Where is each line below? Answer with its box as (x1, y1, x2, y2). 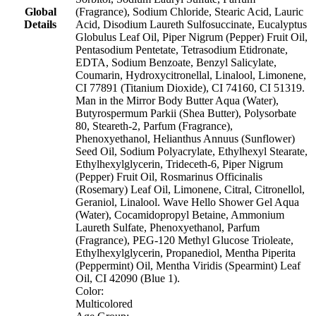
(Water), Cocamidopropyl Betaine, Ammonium (75, 208, 284, 221)
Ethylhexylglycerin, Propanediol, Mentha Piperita (75, 246, 296, 259)
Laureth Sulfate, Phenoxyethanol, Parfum (75, 221, 260, 233)
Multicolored (75, 297, 133, 310)
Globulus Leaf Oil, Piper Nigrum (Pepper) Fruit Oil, (75, 30, 308, 43)
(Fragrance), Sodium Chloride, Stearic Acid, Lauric (75, 5, 303, 18)
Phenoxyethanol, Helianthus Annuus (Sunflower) (75, 132, 295, 145)
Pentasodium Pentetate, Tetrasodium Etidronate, (75, 43, 288, 56)
